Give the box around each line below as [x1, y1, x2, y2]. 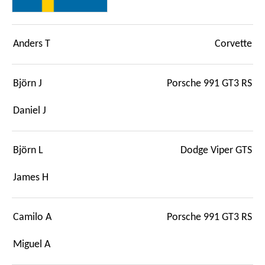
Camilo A [13, 212, 51, 222]
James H [13, 172, 49, 183]
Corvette [215, 38, 252, 49]
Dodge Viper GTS [180, 145, 252, 156]
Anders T [13, 38, 50, 49]
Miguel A [13, 239, 50, 250]
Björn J [13, 78, 42, 89]
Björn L [13, 145, 43, 156]
